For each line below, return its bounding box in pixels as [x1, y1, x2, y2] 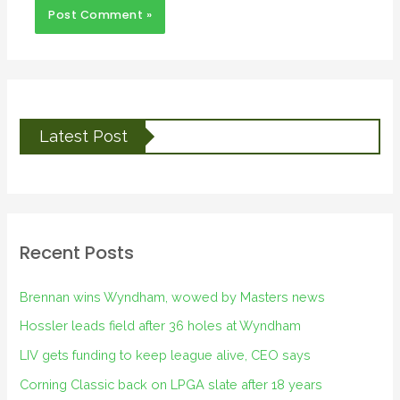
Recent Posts [20, 239, 135, 265]
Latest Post [39, 126, 129, 146]
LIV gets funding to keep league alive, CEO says [20, 347, 312, 363]
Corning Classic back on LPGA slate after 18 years [20, 376, 323, 392]
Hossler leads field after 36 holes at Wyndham [20, 318, 302, 334]
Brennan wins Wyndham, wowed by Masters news [20, 288, 326, 304]
